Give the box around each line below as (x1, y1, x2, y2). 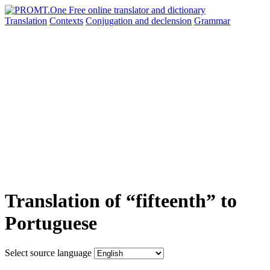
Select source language (5, 247, 92, 258)
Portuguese (5, 212, 97, 234)
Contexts (49, 16, 83, 26)
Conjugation (86, 16, 135, 26)
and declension (135, 16, 192, 26)
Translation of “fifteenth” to (5, 190, 237, 212)
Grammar (194, 16, 230, 26)
